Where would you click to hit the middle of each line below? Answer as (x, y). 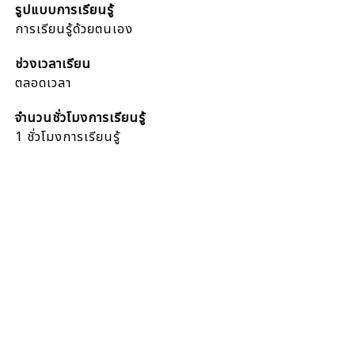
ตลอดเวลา (44, 83)
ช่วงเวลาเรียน (53, 64)
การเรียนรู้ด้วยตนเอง (74, 29)
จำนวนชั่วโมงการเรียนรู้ (81, 118)
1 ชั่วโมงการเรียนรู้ (68, 137)
